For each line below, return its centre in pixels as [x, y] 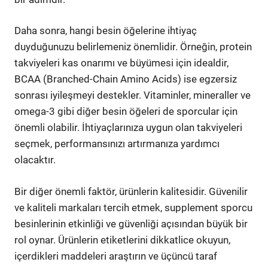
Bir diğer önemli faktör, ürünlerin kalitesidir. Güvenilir [131, 191]
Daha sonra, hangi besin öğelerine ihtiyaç [106, 31]
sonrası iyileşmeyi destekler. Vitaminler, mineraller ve [133, 95]
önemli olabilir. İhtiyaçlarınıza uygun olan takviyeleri [128, 127]
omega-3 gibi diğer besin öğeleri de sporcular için [126, 111]
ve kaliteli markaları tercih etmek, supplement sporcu [133, 207]
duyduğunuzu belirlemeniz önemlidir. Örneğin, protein [133, 47]
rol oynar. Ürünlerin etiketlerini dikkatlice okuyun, [122, 240]
